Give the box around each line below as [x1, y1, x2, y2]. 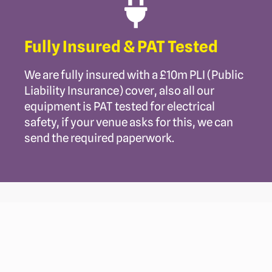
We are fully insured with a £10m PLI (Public [24, 67, 243, 81]
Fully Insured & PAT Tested [24, 36, 218, 56]
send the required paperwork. [24, 131, 174, 144]
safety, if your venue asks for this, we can [24, 115, 233, 129]
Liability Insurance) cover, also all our [24, 83, 214, 97]
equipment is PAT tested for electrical [24, 99, 215, 113]
